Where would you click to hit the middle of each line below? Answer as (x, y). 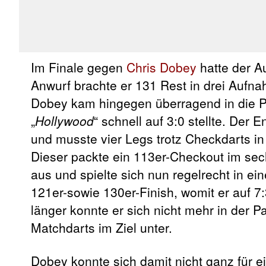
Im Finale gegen (79, 67)
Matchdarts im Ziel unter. (102, 227)
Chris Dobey (161, 67)
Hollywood (64, 120)
